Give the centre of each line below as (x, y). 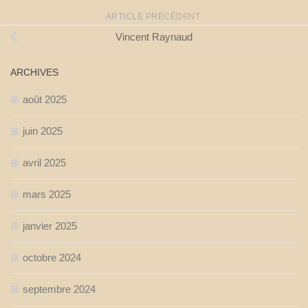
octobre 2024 (52, 258)
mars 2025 (47, 195)
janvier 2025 (50, 226)
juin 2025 (43, 131)
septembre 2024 (59, 289)
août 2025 (45, 100)
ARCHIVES (34, 73)
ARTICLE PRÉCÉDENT (154, 17)
